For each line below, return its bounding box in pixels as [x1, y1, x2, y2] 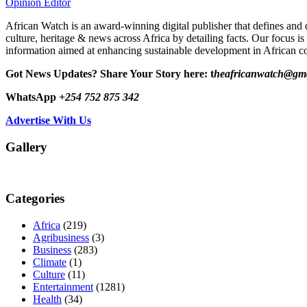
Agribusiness [33, 231, 89, 243]
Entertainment [33, 280, 93, 293]
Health [33, 293, 62, 305]
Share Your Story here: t [100, 67, 214, 79]
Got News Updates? [5, 67, 97, 79]
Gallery [5, 139, 47, 154]
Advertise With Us [5, 114, 91, 126]
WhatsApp [5, 90, 59, 103]
